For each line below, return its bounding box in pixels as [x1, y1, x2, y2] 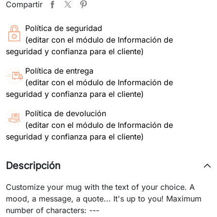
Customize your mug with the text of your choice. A [6, 182, 195, 192]
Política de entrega [25, 66, 93, 76]
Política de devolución [25, 108, 106, 118]
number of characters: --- [6, 205, 99, 215]
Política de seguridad [25, 23, 102, 33]
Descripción [6, 160, 61, 171]
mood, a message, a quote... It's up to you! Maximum [6, 194, 201, 203]
